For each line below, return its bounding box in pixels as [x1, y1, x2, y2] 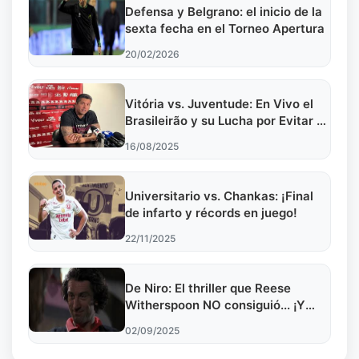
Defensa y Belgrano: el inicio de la [125, 4, 322, 20]
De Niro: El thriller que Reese [125, 280, 291, 296]
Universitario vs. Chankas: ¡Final [125, 188, 313, 204]
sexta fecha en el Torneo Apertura [125, 21, 325, 37]
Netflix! [125, 314, 167, 330]
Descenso [125, 130, 183, 146]
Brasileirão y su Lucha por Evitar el [125, 113, 327, 129]
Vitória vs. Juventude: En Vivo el [125, 96, 313, 112]
